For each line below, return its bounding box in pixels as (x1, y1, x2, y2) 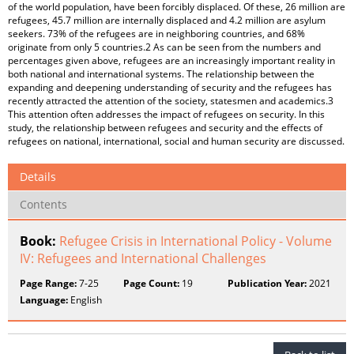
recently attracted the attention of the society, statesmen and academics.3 (8, 94, 333, 107)
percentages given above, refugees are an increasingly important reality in (8, 54, 335, 67)
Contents (20, 197, 67, 212)
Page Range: (20, 277, 77, 290)
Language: (20, 293, 68, 307)
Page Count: (123, 277, 180, 290)
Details (20, 169, 56, 184)
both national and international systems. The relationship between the (8, 67, 314, 81)
